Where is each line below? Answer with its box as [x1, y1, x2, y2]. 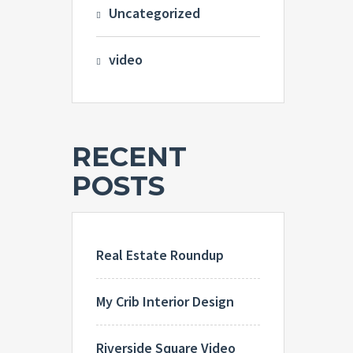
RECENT [72, 140, 187, 173]
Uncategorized [109, 4, 200, 22]
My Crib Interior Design [96, 292, 234, 310]
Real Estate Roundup [96, 246, 224, 264]
